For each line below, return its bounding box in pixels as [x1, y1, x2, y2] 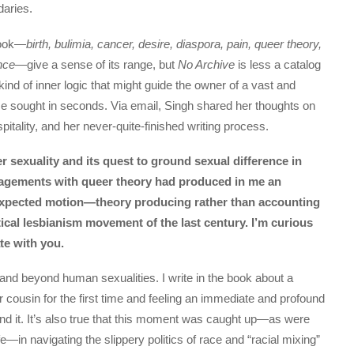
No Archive [178, 57, 238, 71]
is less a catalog [238, 57, 321, 71]
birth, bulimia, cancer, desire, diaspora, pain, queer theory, [26, 36, 322, 51]
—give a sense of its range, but [15, 57, 178, 71]
